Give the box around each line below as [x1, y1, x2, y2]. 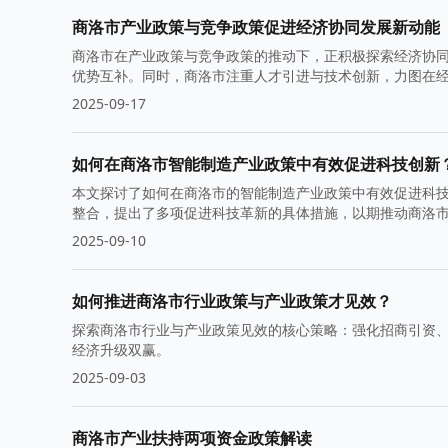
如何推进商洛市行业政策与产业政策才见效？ [72, 290, 392, 312]
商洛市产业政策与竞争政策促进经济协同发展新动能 [72, 16, 440, 38]
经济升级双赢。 [72, 340, 170, 359]
